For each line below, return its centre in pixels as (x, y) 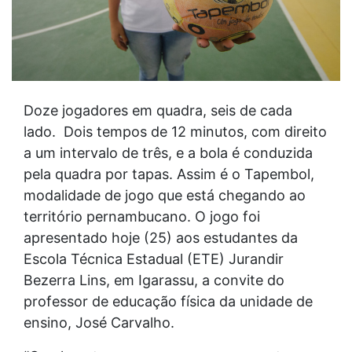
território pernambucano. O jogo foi (142, 216)
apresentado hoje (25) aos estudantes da (161, 237)
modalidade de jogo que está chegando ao (165, 195)
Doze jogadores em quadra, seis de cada (158, 110)
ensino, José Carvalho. (99, 322)
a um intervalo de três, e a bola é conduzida (168, 152)
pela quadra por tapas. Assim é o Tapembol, (169, 174)
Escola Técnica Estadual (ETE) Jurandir (154, 258)
